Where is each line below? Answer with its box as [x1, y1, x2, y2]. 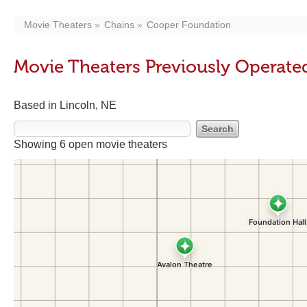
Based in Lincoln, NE [14, 99, 116, 111]
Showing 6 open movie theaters [14, 138, 167, 150]
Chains [104, 19, 134, 30]
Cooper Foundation [147, 19, 231, 30]
